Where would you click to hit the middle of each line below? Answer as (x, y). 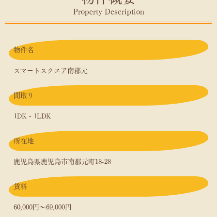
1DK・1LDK (32, 116)
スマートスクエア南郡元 (51, 70)
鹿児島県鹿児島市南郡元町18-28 (62, 162)
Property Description (108, 11)
